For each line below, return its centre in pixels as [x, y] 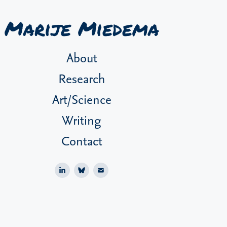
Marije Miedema [82, 29]
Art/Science [82, 99]
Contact [82, 140]
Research [82, 78]
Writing [82, 120]
